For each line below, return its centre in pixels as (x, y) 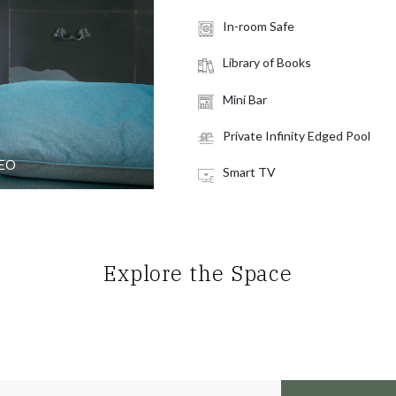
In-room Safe (259, 26)
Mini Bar (245, 99)
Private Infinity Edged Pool (297, 135)
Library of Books (267, 63)
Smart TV (249, 172)
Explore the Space (198, 273)
